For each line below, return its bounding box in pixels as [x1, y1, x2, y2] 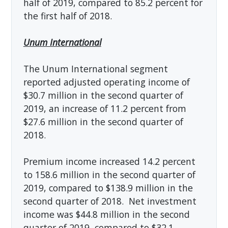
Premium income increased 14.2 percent [23, 155, 195, 167]
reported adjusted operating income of [23, 75, 190, 88]
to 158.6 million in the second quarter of [23, 168, 195, 181]
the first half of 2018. [23, 9, 112, 22]
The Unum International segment [23, 62, 168, 75]
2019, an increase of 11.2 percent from [23, 102, 186, 115]
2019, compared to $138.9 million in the [23, 181, 193, 194]
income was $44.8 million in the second [23, 208, 190, 220]
